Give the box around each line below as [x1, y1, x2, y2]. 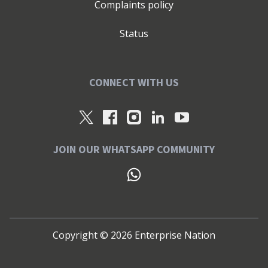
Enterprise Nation [132, 228, 215, 242]
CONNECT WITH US [89, 75, 179, 91]
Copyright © [53, 228, 111, 242]
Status [120, 27, 148, 41]
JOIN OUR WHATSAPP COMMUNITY [53, 142, 215, 158]
